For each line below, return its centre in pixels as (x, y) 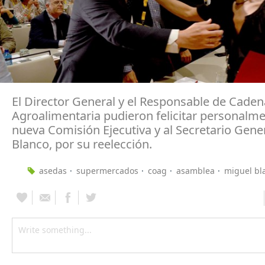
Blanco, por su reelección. (82, 144)
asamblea (195, 171)
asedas (53, 171)
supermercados (107, 171)
